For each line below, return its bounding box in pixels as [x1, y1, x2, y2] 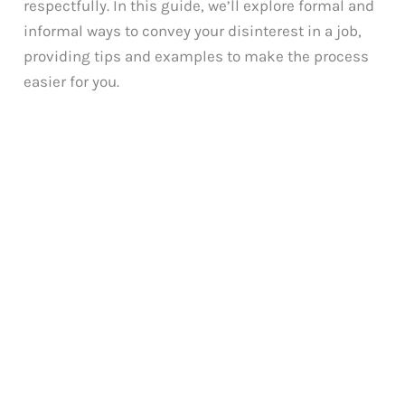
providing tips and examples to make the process [24, 46, 370, 65]
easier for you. [24, 71, 120, 90]
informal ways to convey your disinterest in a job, [24, 21, 363, 40]
